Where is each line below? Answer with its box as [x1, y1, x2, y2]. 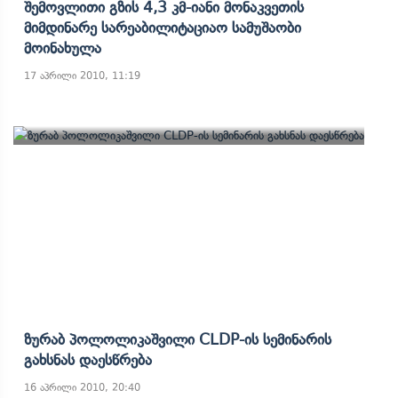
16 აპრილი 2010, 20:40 [24, 381, 140, 394]
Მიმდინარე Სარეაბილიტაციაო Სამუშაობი [24, 19, 301, 36]
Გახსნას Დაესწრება [24, 351, 152, 369]
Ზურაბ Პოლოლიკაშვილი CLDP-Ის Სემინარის [24, 330, 331, 348]
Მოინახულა [24, 39, 101, 57]
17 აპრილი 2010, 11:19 [24, 69, 140, 82]
